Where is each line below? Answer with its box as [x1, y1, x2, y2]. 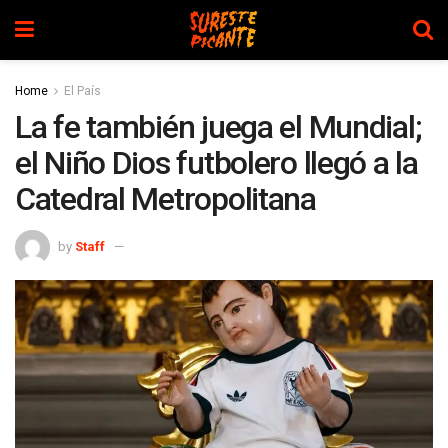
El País [64, 84, 101, 98]
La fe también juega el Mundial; [15, 108, 422, 146]
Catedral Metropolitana [15, 180, 316, 218]
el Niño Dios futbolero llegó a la [15, 144, 418, 182]
